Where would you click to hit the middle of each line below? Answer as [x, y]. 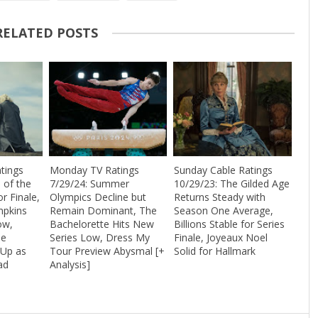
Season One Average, [223, 211]
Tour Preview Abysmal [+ [107, 251]
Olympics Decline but [98, 197]
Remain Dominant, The [103, 211]
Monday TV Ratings [94, 170]
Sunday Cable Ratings [223, 170]
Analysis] [70, 265]
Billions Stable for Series [229, 224]
